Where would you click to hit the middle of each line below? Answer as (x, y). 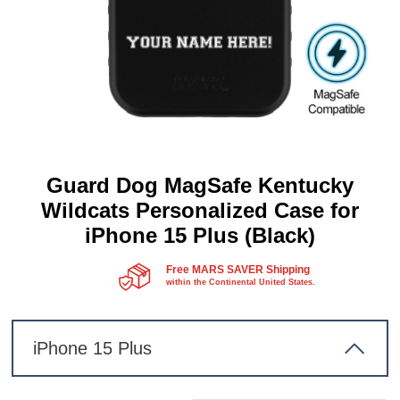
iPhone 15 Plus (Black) (200, 235)
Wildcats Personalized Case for (200, 210)
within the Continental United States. (241, 282)
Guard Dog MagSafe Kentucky (200, 185)
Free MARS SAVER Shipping (238, 270)
